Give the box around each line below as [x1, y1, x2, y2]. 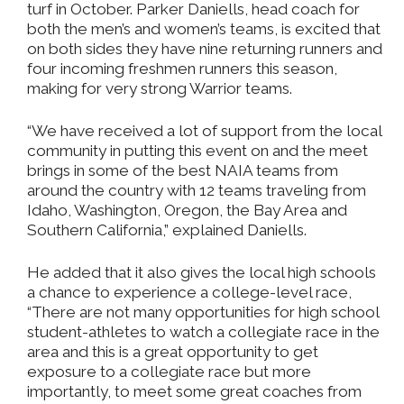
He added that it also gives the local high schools [27, 263, 376, 282]
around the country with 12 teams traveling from [27, 181, 366, 200]
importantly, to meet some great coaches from [27, 382, 362, 401]
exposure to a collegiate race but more [27, 363, 311, 381]
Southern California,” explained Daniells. [27, 221, 307, 240]
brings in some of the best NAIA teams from [27, 161, 338, 180]
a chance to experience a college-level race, [27, 283, 352, 302]
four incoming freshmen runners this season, [27, 60, 337, 78]
